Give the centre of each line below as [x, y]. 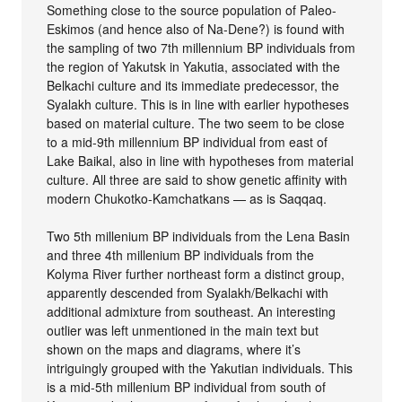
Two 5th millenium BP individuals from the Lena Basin [199, 236]
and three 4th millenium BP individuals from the [181, 255]
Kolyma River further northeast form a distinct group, [196, 274]
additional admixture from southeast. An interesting [192, 312]
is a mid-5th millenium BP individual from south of [187, 387]
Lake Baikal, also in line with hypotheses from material [201, 161]
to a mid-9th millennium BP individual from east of [188, 142]
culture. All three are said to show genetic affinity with [197, 180]
